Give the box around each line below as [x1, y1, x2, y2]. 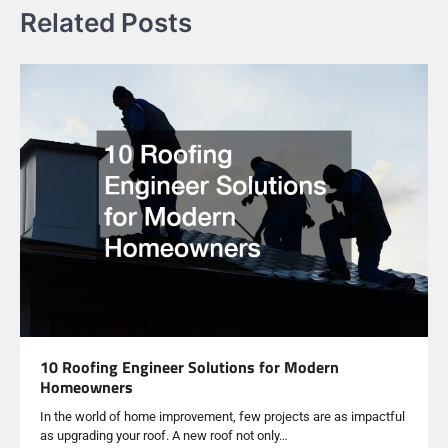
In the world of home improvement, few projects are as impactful [40, 408, 405, 424]
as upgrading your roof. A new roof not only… [40, 427, 288, 443]
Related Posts [20, 7, 192, 39]
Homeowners [40, 374, 133, 399]
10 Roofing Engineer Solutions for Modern [40, 354, 339, 379]
